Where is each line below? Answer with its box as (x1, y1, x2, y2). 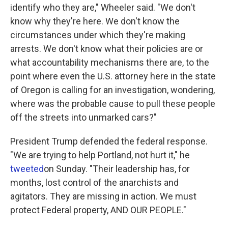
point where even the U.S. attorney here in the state (10, 71, 216, 81)
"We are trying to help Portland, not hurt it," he (10, 150, 190, 160)
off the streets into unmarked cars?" (10, 112, 157, 123)
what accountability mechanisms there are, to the (10, 57, 209, 68)
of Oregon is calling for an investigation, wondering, (10, 84, 215, 95)
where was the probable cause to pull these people (10, 98, 215, 109)
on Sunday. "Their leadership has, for (44, 163, 190, 174)
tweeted (10, 163, 44, 174)
